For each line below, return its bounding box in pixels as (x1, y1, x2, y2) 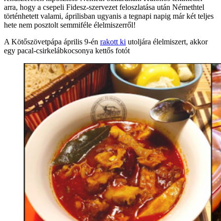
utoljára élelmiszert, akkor (126, 37, 208, 46)
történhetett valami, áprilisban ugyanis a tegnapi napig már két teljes (4, 11, 214, 20)
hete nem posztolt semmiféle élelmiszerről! (4, 20, 136, 29)
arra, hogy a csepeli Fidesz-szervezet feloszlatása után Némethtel (4, 2, 204, 11)
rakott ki (100, 37, 126, 46)
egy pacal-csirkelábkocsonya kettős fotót (4, 46, 130, 55)
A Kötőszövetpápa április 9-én (4, 37, 100, 46)
